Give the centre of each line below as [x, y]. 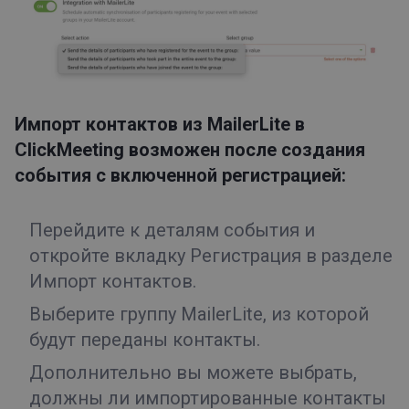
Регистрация [246, 255]
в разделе [347, 255]
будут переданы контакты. [145, 339]
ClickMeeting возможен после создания [190, 149]
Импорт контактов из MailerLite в [160, 124]
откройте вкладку [110, 255]
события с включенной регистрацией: [180, 175]
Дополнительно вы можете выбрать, [193, 372]
